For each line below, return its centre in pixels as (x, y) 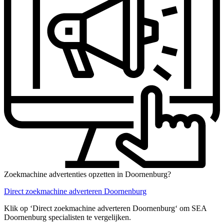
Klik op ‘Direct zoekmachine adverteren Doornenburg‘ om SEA (105, 208)
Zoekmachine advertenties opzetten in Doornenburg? (87, 174)
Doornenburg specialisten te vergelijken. (67, 217)
